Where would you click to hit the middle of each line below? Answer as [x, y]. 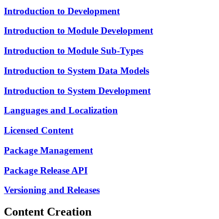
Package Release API [46, 170]
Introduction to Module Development [78, 31]
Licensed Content [39, 131]
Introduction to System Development [77, 90]
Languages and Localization [61, 110]
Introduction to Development [62, 11]
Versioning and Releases [52, 190]
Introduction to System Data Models [77, 70]
